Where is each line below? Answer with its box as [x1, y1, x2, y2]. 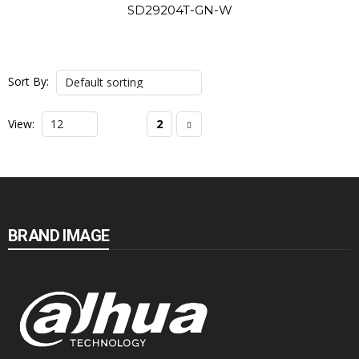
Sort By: [8, 73, 49, 89]
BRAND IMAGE [8, 226, 110, 245]
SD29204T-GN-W [127, 2, 232, 18]
